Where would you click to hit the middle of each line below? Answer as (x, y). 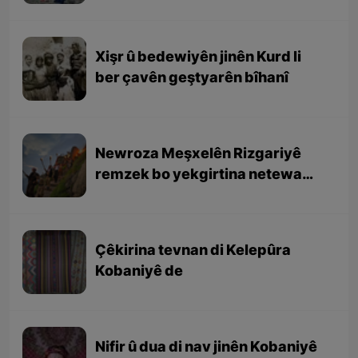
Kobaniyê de (139, 272)
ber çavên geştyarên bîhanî (192, 79)
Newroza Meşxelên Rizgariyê (199, 155)
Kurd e (118, 197)
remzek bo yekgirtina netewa (199, 176)
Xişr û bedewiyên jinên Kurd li (199, 58)
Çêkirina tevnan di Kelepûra (193, 252)
